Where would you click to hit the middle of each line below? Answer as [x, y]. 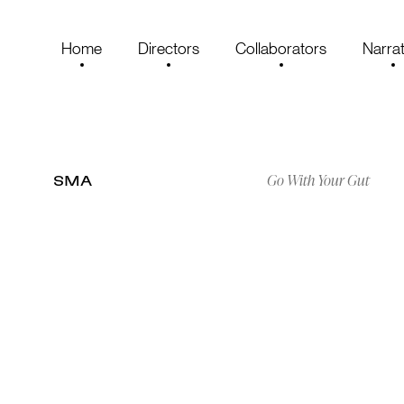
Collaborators [281, 49]
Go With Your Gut [319, 180]
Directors [169, 49]
